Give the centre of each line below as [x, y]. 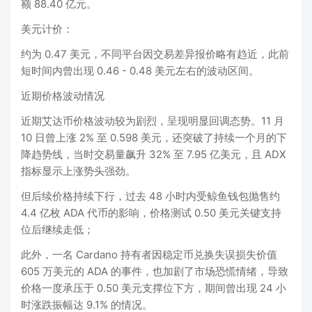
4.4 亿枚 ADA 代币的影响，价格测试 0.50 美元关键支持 [151, 213]
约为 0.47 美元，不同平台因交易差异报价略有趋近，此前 [155, 54]
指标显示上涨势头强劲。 [78, 171]
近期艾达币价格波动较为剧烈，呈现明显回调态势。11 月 [153, 121]
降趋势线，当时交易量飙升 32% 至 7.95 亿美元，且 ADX [154, 154]
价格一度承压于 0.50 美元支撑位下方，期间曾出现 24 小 [154, 288]
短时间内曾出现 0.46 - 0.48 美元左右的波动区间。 [140, 71]
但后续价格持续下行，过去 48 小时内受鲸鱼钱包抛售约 [150, 196]
